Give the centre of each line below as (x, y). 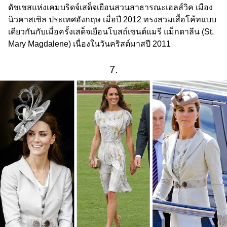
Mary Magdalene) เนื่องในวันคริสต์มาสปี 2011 (89, 44)
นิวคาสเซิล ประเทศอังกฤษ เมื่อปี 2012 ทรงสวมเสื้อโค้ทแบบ (112, 20)
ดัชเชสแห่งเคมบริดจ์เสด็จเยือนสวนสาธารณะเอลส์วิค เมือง (110, 8)
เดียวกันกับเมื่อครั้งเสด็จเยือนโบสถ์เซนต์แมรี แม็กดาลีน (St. (111, 32)
